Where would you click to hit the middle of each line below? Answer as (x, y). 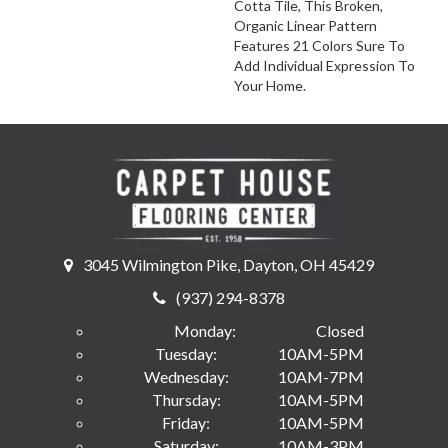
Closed (340, 330)
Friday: (186, 422)
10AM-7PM (321, 376)
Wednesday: (186, 376)
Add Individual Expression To (324, 66)
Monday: (205, 330)
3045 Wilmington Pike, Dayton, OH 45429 (228, 264)
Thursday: (186, 399)
